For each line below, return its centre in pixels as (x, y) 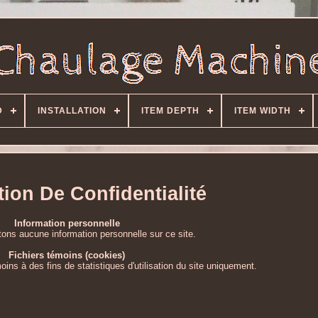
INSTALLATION (72, 111)
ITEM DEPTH (170, 111)
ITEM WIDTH (263, 111)
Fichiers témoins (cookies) (67, 256)
